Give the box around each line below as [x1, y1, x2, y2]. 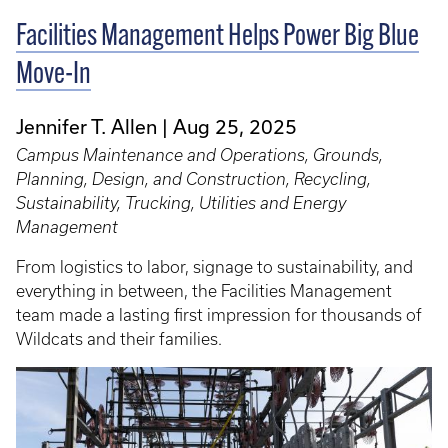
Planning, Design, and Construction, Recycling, [16, 169, 371, 188]
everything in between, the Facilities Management [16, 281, 392, 300]
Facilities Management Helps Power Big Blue [16, 21, 419, 53]
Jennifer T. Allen [16, 114, 157, 138]
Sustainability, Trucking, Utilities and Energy [16, 193, 346, 212]
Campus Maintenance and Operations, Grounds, [16, 145, 383, 164]
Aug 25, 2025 [173, 114, 297, 138]
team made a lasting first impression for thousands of [16, 305, 422, 324]
